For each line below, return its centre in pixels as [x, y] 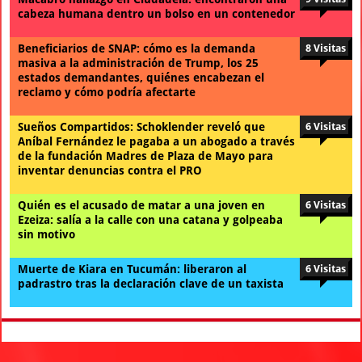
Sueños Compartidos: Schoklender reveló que [142, 126]
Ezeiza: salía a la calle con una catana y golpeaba [151, 219]
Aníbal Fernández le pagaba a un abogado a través [157, 141]
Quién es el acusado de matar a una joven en [142, 205]
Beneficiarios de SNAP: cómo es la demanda [137, 48]
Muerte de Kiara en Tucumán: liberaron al [133, 269]
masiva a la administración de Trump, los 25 [139, 63]
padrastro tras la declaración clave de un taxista [151, 283]
